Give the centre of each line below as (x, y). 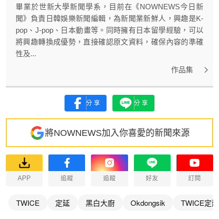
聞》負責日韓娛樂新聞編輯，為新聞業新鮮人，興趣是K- (109, 19)
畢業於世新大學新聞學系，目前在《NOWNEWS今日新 (109, 7)
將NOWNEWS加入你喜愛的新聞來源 (117, 133)
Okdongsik (148, 203)
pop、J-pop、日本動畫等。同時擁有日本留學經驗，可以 (109, 30)
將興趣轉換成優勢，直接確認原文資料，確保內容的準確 (109, 42)
